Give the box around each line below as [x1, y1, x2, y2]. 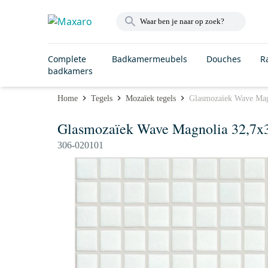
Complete [48, 53, 86, 65]
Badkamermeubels [112, 53, 187, 65]
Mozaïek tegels [126, 93, 176, 103]
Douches [206, 53, 241, 65]
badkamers [48, 65, 93, 77]
